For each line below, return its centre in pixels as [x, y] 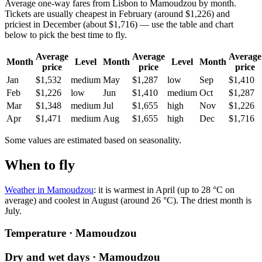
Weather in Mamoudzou [49, 189]
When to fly [40, 165]
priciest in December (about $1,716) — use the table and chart [119, 24]
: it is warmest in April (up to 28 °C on [164, 189]
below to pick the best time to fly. [66, 35]
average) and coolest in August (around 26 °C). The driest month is [128, 200]
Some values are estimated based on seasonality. [93, 140]
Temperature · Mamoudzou [71, 233]
